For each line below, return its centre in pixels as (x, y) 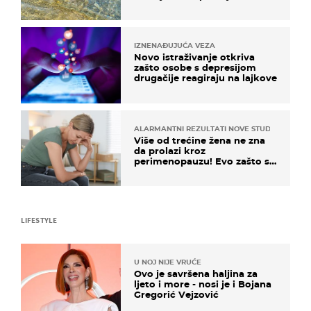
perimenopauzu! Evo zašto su (205, 161)
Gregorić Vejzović (176, 294)
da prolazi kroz (170, 150)
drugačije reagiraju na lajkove (205, 78)
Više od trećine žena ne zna (200, 140)
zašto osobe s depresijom (195, 68)
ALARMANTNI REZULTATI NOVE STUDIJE (208, 128)
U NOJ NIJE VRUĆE (168, 262)
